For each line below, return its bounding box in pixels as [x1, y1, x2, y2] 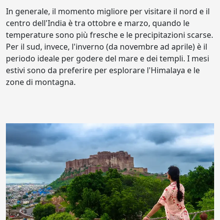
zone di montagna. [6, 77, 76, 87]
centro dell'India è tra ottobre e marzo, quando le [6, 18, 190, 28]
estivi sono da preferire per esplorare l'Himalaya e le [6, 65, 200, 76]
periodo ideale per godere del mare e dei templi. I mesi [6, 53, 209, 64]
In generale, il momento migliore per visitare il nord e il [6, 6, 210, 17]
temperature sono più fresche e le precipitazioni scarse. [6, 29, 213, 40]
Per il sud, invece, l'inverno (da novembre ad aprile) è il [6, 41, 207, 52]
